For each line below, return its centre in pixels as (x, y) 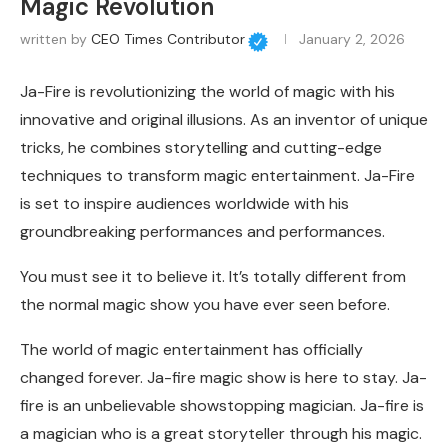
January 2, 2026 (351, 39)
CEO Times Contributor (168, 39)
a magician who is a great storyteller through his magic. (221, 434)
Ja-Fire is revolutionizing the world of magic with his (207, 92)
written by (55, 39)
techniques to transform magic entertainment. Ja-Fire (217, 176)
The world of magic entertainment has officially (191, 350)
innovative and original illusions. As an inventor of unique (224, 120)
